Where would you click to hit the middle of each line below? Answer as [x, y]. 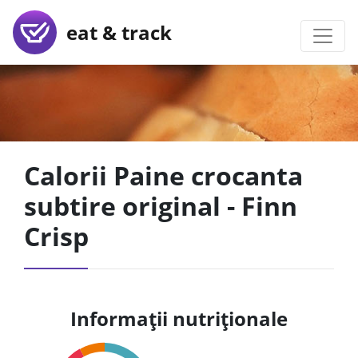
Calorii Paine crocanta [163, 175]
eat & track [114, 32]
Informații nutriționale [179, 318]
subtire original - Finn [161, 206]
